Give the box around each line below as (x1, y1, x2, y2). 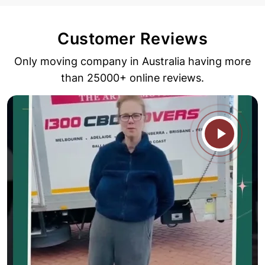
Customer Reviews (57, 29, 208, 49)
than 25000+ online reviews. (61, 72, 204, 85)
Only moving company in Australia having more (14, 55, 251, 68)
